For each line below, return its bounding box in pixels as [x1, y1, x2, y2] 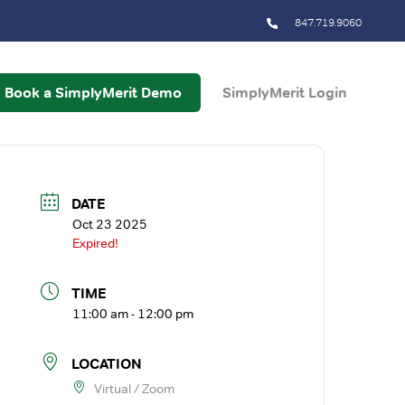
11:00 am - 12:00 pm [72, 306, 194, 322]
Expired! [72, 235, 119, 251]
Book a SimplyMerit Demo [5, 83, 183, 103]
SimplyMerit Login [222, 83, 347, 103]
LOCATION [71, 354, 143, 373]
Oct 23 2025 [72, 216, 148, 232]
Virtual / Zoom [94, 381, 175, 397]
